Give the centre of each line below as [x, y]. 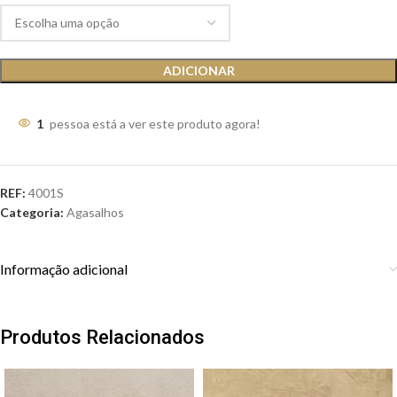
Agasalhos [95, 213]
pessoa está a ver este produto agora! [155, 124]
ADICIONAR [198, 71]
